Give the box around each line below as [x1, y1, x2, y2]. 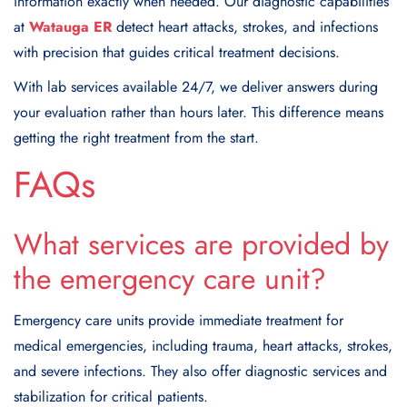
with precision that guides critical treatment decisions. [14, 42, 340, 64]
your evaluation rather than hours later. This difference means [14, 102, 383, 124]
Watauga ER [29, 16, 112, 38]
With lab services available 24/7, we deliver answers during [14, 76, 378, 98]
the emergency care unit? [14, 258, 326, 301]
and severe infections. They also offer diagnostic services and [14, 361, 387, 382]
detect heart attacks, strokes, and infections [112, 16, 378, 38]
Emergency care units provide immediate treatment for [14, 310, 343, 332]
